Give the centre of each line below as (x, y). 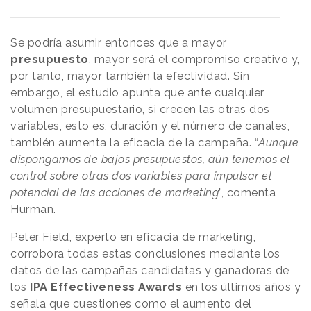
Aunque (278, 142)
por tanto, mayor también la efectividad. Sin (130, 76)
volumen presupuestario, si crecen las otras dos (140, 109)
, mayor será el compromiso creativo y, (194, 59)
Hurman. (33, 209)
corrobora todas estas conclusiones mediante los (145, 253)
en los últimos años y (243, 287)
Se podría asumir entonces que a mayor (119, 42)
